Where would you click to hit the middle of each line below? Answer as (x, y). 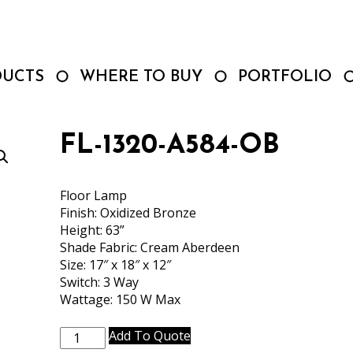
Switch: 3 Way (99, 282)
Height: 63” (92, 230)
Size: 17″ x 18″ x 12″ (115, 265)
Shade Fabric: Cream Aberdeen (149, 247)
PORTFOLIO (285, 77)
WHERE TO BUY (141, 77)
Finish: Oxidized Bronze (128, 213)
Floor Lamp (93, 195)
